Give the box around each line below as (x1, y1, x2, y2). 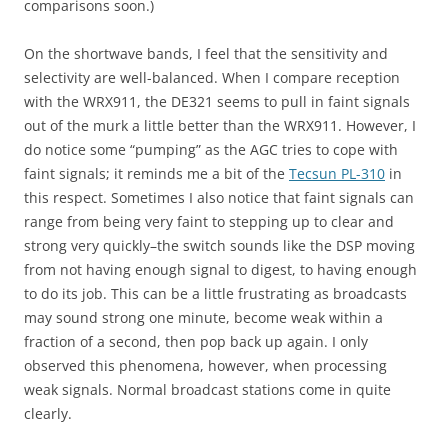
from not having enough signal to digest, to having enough (24, 260, 417, 280)
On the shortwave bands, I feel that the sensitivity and (24, 44, 388, 64)
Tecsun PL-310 (289, 164, 385, 184)
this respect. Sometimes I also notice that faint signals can (24, 188, 414, 208)
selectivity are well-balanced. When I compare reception (24, 68, 400, 88)
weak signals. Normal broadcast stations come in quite (24, 380, 391, 400)
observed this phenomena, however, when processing (24, 356, 387, 376)
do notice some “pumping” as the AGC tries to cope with (24, 140, 398, 160)
